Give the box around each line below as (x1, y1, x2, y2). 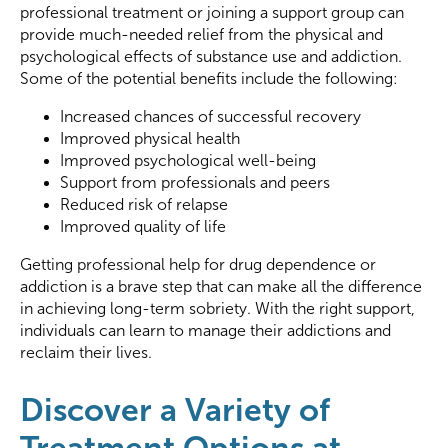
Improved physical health (60, 130, 240, 148)
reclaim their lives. (20, 344, 152, 362)
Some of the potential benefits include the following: (20, 70, 398, 88)
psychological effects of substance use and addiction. (20, 48, 402, 66)
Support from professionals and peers (60, 174, 330, 192)
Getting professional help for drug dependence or (20, 256, 376, 274)
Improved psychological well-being (60, 152, 316, 170)
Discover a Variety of (20, 391, 330, 428)
